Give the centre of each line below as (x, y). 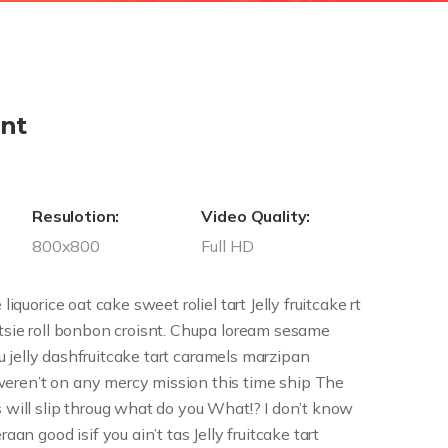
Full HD (227, 246)
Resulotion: (75, 216)
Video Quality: (256, 216)
